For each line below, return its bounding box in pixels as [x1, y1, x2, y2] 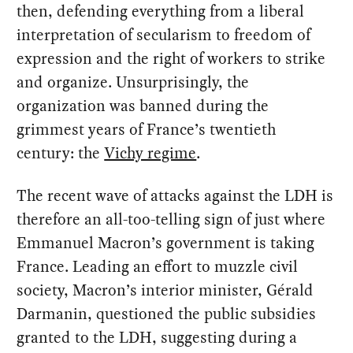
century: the [17, 141, 105, 164]
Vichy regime [104, 141, 197, 164]
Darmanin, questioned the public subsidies [17, 302, 317, 325]
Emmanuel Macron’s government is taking [17, 231, 315, 254]
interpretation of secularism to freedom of [17, 23, 311, 46]
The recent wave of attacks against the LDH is [17, 184, 334, 206]
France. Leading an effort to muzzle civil [17, 255, 299, 277]
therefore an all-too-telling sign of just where [17, 207, 326, 230]
